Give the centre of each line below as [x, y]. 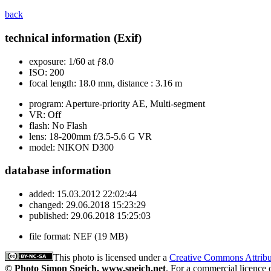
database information [58, 171]
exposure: [47, 61]
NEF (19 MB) [99, 237]
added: [42, 194]
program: [46, 103]
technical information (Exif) [73, 38]
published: [49, 216]
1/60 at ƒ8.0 [90, 61]
